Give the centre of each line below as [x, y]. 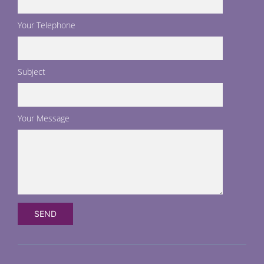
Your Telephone [47, 25]
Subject [32, 72]
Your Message [44, 118]
